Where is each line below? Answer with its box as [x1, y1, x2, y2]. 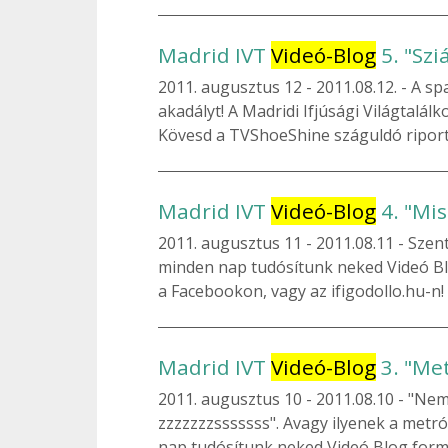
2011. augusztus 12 [158, 75, 306, 98]
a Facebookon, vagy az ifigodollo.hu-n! [158, 279, 444, 302]
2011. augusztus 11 [158, 231, 306, 254]
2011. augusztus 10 [158, 387, 306, 410]
